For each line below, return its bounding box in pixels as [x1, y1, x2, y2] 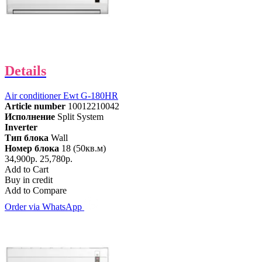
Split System [57, 112, 104, 122]
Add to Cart [5, 164, 49, 175]
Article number [5, 101, 65, 112]
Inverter [5, 122, 37, 133]
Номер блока [5, 143, 59, 154]
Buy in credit [5, 175, 53, 185]
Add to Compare [5, 185, 67, 196]
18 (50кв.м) [61, 143, 106, 154]
